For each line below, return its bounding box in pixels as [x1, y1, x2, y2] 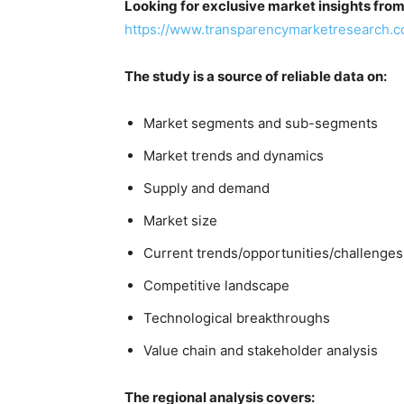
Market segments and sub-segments [143, 115, 378, 132]
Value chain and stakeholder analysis [143, 342, 378, 359]
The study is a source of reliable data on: [124, 68, 387, 85]
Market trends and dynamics [143, 147, 324, 164]
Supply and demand [143, 179, 270, 197]
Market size [143, 212, 217, 229]
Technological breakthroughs [143, 309, 330, 326]
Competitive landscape [143, 277, 289, 294]
